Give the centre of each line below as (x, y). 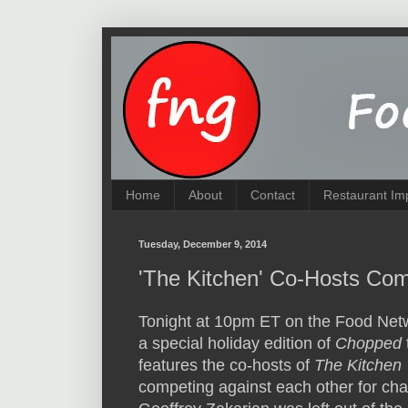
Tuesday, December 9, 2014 (203, 244)
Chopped (368, 344)
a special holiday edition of (237, 344)
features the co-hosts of (226, 366)
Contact (273, 195)
